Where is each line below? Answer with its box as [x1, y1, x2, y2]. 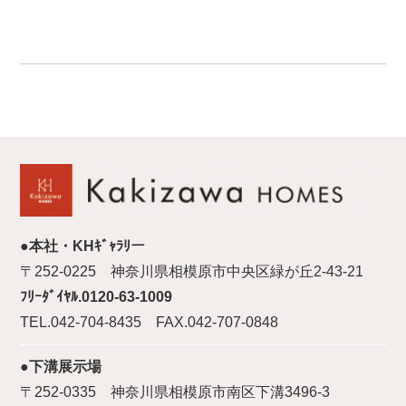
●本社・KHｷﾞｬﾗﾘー [20, 238, 146, 255]
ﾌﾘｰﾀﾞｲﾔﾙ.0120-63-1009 [20, 289, 173, 305]
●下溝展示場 [20, 359, 102, 375]
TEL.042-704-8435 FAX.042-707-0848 [20, 314, 279, 331]
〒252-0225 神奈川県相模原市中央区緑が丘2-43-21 [20, 264, 364, 280]
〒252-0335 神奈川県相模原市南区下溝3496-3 [20, 384, 331, 401]
